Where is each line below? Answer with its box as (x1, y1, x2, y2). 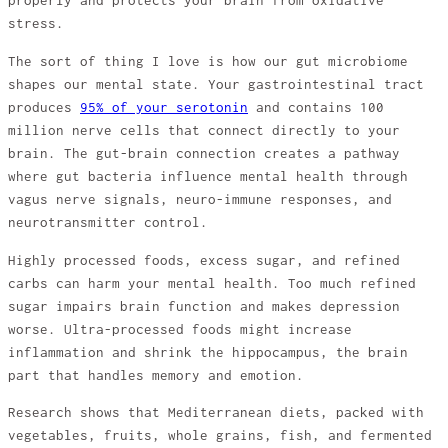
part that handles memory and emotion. (8, 367, 304, 383)
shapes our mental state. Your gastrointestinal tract (8, 77, 424, 92)
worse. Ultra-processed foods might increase (8, 321, 352, 337)
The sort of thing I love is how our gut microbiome (8, 54, 408, 69)
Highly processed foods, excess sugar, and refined (8, 252, 400, 268)
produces (8, 100, 80, 115)
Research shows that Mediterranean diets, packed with (8, 405, 424, 421)
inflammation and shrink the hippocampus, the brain (8, 344, 408, 360)
